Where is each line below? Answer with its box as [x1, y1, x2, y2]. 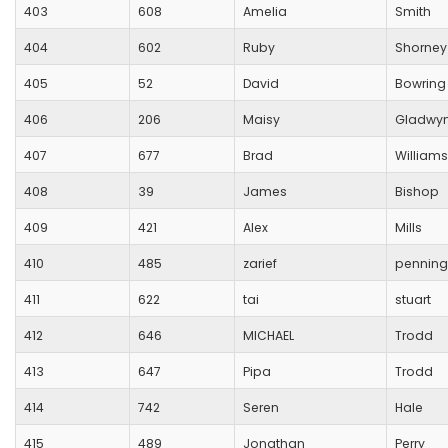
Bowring [395, 75, 446, 93]
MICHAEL [243, 327, 294, 345]
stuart [395, 291, 431, 309]
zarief [243, 255, 277, 273]
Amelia [243, 3, 287, 21]
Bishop [395, 183, 439, 201]
